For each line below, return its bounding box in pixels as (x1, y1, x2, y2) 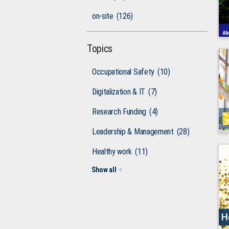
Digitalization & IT (92, 86, 145, 97)
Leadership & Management (92, 126, 174, 136)
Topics (87, 42, 113, 55)
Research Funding (92, 106, 146, 117)
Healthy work (92, 146, 132, 156)
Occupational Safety (92, 66, 154, 77)
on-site (92, 11, 113, 21)
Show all (91, 165, 117, 174)
